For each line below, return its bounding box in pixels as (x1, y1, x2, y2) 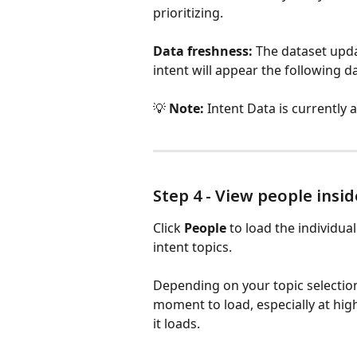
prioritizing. (153, 4, 223, 22)
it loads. (153, 315, 200, 333)
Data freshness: (153, 42, 253, 61)
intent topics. (153, 238, 232, 257)
